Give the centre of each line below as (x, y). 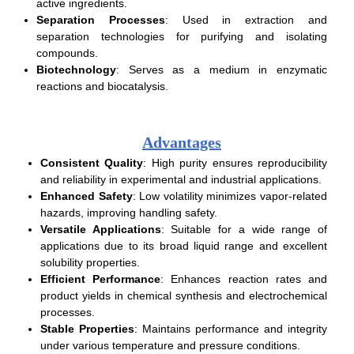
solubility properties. (90, 262)
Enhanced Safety (87, 196)
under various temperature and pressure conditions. (170, 345)
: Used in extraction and (246, 19)
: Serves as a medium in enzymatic (222, 69)
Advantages (182, 142)
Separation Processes (101, 19)
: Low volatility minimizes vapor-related (230, 196)
